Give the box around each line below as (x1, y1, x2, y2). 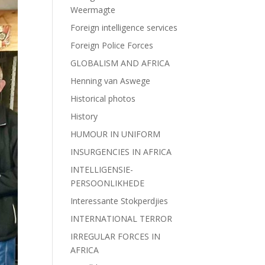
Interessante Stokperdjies (70, 195, 169, 206)
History (70, 111, 98, 122)
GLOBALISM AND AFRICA (70, 57, 170, 69)
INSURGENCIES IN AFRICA (70, 146, 172, 157)
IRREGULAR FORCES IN (70, 231, 161, 242)
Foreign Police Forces (70, 40, 154, 51)
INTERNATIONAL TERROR (70, 213, 173, 224)
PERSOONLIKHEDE (70, 177, 145, 189)
